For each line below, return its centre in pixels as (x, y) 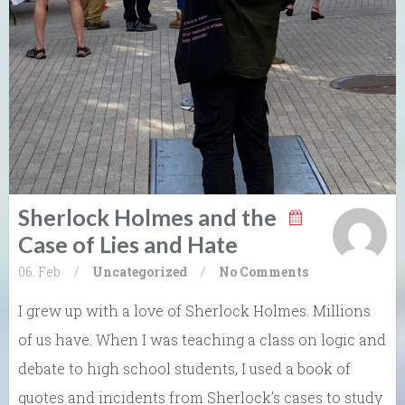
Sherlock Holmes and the (147, 217)
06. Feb (39, 271)
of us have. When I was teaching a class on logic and (202, 339)
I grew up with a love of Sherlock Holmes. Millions (194, 310)
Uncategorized (140, 271)
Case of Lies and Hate (128, 244)
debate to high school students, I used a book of (184, 368)
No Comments (264, 271)
